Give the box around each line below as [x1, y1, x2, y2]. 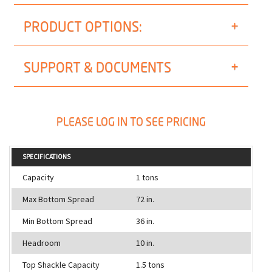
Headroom [22, 237, 61, 249]
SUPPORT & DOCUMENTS [24, 58, 171, 76]
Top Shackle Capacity [22, 259, 100, 271]
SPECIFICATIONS [22, 152, 70, 161]
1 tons [136, 172, 158, 183]
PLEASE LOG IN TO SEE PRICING [56, 114, 206, 129]
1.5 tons [136, 259, 165, 271]
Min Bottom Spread [22, 216, 92, 227]
